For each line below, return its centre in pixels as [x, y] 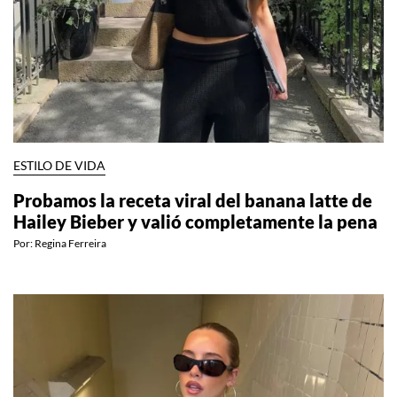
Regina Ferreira [70, 263]
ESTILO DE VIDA [59, 186]
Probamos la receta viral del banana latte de [193, 220]
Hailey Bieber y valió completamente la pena [195, 241]
